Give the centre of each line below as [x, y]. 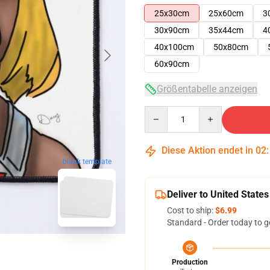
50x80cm [231, 47]
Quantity [161, 111]
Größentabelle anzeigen [207, 89]
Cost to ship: [191, 210]
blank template [87, 162]
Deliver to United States [218, 194]
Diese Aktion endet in [207, 150]
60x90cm [172, 64]
